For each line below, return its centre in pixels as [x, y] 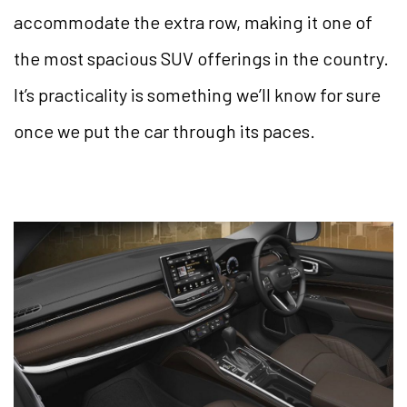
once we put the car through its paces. [164, 130]
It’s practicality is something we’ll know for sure [197, 94]
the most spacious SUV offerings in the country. [201, 58]
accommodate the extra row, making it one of [193, 21]
